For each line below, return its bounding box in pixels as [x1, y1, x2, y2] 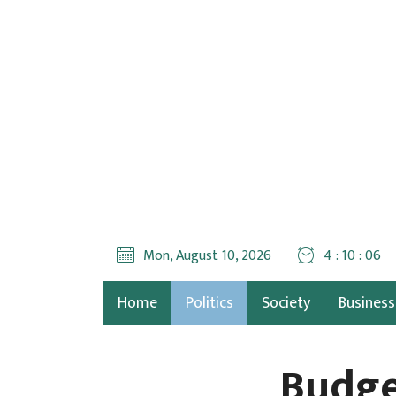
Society [262, 290, 310, 316]
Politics [186, 290, 233, 316]
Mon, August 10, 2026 [143, 244, 271, 268]
